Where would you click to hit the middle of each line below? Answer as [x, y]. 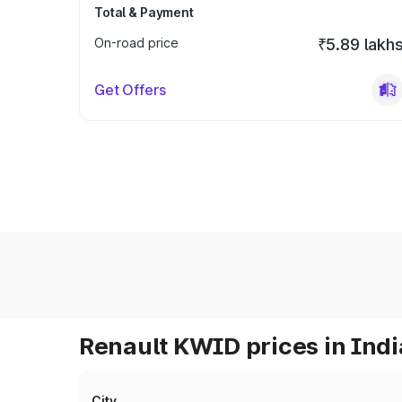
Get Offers [130, 90]
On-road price [136, 43]
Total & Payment [144, 12]
